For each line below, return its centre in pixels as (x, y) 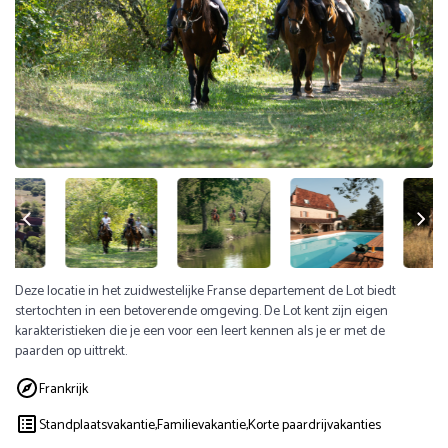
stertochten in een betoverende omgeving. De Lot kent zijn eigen (201, 311)
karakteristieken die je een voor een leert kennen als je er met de (200, 331)
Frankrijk (63, 389)
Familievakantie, (202, 425)
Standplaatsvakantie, (98, 425)
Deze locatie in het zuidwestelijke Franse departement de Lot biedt (205, 291)
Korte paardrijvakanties (314, 425)
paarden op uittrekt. (71, 351)
